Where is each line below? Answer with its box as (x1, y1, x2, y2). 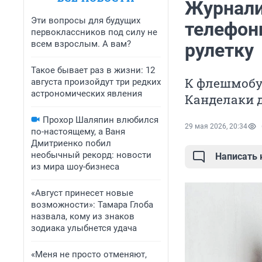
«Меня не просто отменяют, (31, 249, 147, 260)
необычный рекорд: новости (31, 150, 151, 160)
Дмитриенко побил (31, 138, 111, 149)
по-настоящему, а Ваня (31, 126, 125, 137)
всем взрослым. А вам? (31, 39, 131, 49)
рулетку (185, 39, 254, 62)
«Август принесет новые (31, 188, 133, 198)
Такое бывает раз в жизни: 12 (31, 65, 155, 75)
